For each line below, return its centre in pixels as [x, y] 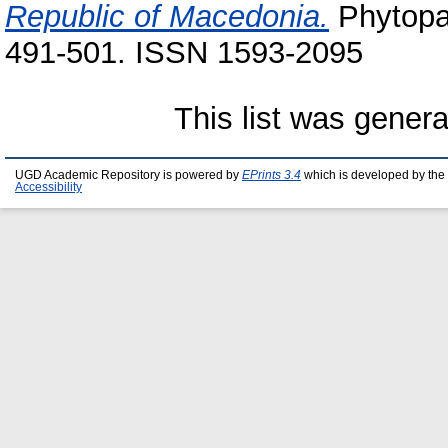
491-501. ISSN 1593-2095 [184, 52]
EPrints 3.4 [271, 174]
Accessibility [48, 186]
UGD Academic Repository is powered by [128, 174]
